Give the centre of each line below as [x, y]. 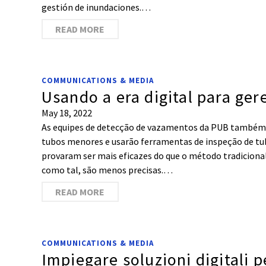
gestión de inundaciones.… [96, 7]
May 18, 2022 [66, 113]
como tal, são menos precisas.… [107, 170]
